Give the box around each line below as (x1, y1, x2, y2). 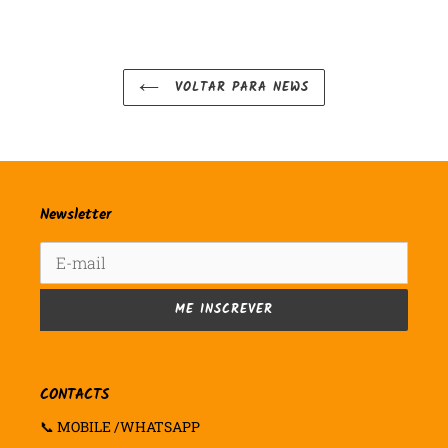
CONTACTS (40, 382, 109, 407)
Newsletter (40, 203, 111, 228)
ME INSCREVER (174, 299, 274, 321)
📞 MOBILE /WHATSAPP (40, 417, 200, 437)
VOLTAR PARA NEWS (168, 77, 310, 99)
